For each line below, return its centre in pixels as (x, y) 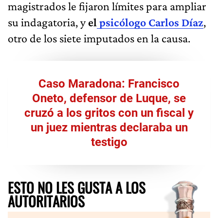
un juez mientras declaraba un (109, 127)
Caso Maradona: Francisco (109, 83)
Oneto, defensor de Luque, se (109, 98)
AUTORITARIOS (46, 201)
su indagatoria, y (48, 22)
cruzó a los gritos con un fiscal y (109, 113)
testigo (109, 142)
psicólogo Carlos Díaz (150, 22)
